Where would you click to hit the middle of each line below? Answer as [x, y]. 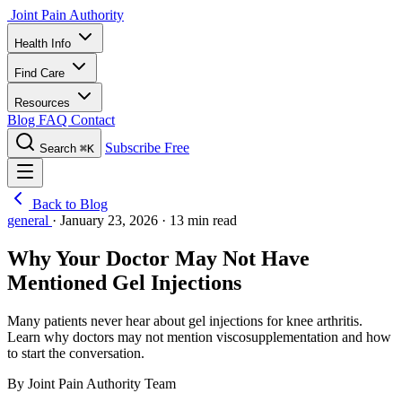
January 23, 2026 [111, 220]
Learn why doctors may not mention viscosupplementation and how [199, 336]
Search [58, 149]
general [30, 220]
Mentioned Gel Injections [124, 282]
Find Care [41, 73]
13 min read [203, 220]
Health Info [44, 44]
